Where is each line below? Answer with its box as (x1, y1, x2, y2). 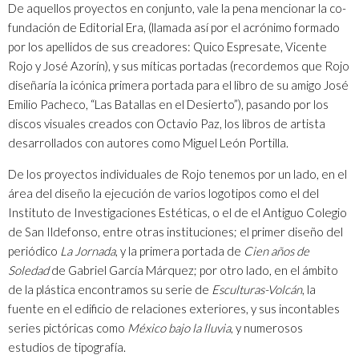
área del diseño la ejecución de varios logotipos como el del (8, 185, 319, 200)
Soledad (8, 262, 49, 277)
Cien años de (244, 243, 309, 258)
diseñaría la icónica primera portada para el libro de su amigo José (8, 77, 349, 92)
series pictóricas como (8, 320, 127, 335)
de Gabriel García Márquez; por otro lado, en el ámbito (49, 262, 338, 277)
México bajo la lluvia (127, 320, 231, 335)
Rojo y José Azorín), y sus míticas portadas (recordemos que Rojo (8, 58, 349, 73)
